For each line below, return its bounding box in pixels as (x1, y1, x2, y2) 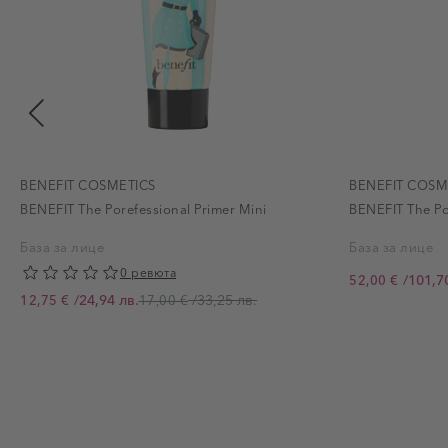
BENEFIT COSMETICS (20, 176, 156, 193)
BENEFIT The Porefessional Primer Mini (20, 200, 267, 217)
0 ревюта (120, 264, 176, 280)
